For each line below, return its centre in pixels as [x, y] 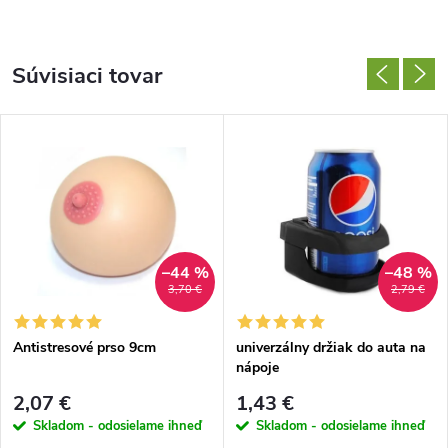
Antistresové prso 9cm [84, 347]
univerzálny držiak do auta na [331, 347]
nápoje [257, 367]
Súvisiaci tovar [87, 76]
